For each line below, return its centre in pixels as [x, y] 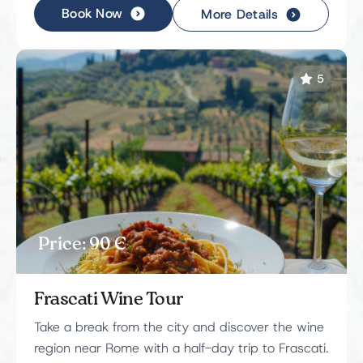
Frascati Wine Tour [109, 300]
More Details [240, 15]
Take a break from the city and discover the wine [179, 328]
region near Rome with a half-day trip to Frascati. [181, 349]
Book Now [92, 14]
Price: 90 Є [82, 245]
